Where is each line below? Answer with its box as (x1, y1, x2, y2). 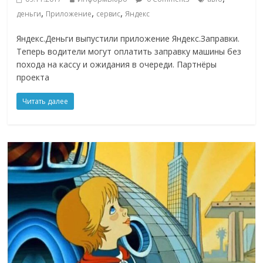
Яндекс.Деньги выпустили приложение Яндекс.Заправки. (16, 33, 240, 45)
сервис (96, 9, 121, 19)
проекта (16, 72, 50, 83)
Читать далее (22, 96, 69, 107)
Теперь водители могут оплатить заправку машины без (16, 46, 242, 58)
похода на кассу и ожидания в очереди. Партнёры (16, 59, 217, 70)
